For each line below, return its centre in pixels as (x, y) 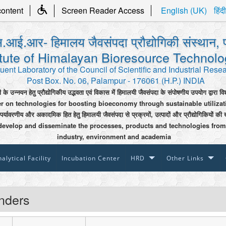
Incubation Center (91, 158)
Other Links (185, 158)
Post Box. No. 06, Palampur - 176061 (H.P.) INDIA (116, 80)
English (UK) (185, 10)
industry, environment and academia (114, 136)
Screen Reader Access (103, 10)
